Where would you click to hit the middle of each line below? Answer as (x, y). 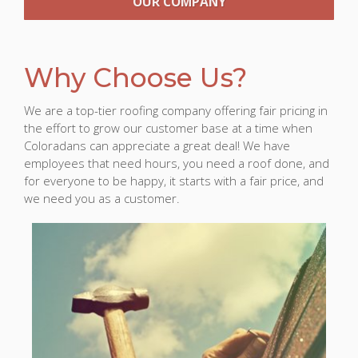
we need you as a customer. (102, 198)
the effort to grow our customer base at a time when (168, 128)
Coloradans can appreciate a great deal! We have (157, 145)
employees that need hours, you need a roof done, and (177, 163)
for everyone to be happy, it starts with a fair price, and (174, 181)
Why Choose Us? (135, 78)
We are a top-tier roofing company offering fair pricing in (176, 110)
